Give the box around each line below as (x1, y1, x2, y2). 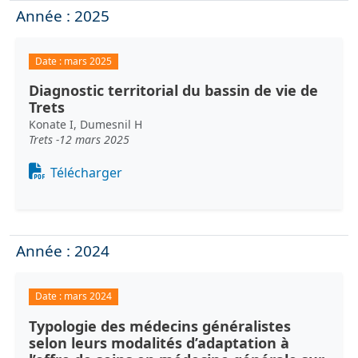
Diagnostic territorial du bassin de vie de (29, 81, 318, 101)
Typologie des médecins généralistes (29, 316, 291, 336)
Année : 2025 (16, 6, 109, 27)
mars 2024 (63, 289, 112, 304)
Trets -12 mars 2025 (29, 132, 129, 148)
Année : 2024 (16, 241, 109, 262)
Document (28, 159, 95, 177)
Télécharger (50, 164, 123, 182)
